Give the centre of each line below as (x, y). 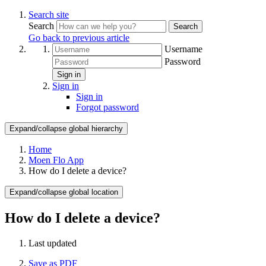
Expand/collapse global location (64, 192)
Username (183, 49)
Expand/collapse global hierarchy (66, 129)
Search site (49, 15)
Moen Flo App (56, 160)
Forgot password (107, 107)
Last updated (53, 243)
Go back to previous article (79, 38)
